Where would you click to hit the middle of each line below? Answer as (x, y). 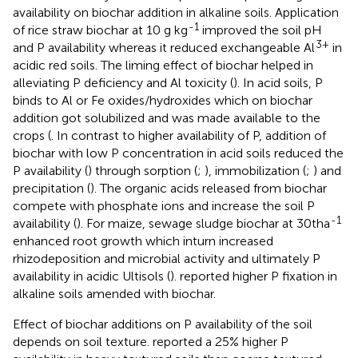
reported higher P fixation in (259, 276)
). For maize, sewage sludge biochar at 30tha (203, 223)
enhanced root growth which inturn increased (143, 241)
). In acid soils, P (278, 82)
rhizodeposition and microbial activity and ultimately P (167, 258)
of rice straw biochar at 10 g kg (100, 30)
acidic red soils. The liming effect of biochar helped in (163, 65)
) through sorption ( (143, 170)
